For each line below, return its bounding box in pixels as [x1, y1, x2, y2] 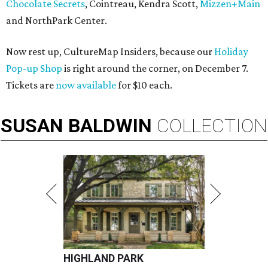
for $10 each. [116, 79, 172, 92]
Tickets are [6, 79, 56, 92]
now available [56, 79, 116, 92]
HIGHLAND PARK [63, 252, 144, 265]
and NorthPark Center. [6, 14, 107, 27]
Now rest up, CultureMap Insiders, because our [6, 45, 214, 58]
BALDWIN [68, 114, 152, 138]
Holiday [214, 45, 248, 58]
